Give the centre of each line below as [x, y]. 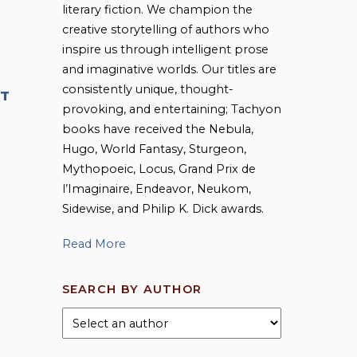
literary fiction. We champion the [157, 10]
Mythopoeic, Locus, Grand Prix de [159, 169]
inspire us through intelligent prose [165, 50]
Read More [94, 244]
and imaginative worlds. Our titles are [169, 70]
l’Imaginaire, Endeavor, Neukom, [156, 189]
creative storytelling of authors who [165, 30]
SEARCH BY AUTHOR [132, 289]
